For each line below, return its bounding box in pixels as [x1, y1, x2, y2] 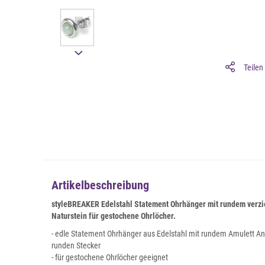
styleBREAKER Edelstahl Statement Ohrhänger [51, 199, 208, 209]
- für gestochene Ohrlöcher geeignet [51, 253, 168, 263]
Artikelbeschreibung [51, 178, 149, 193]
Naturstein [51, 211, 87, 221]
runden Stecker [51, 241, 101, 251]
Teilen [244, 62, 264, 72]
